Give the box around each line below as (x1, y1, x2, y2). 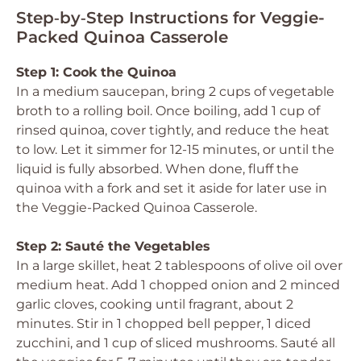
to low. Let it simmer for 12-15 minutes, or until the (16, 142, 334, 157)
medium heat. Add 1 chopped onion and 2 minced (16, 277, 340, 293)
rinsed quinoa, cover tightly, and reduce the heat (16, 122, 330, 138)
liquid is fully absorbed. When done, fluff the (16, 161, 299, 176)
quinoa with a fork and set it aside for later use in (16, 180, 327, 196)
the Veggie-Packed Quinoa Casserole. (16, 200, 257, 215)
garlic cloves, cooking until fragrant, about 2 (16, 297, 293, 312)
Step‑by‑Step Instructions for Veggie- (16, 8, 325, 27)
